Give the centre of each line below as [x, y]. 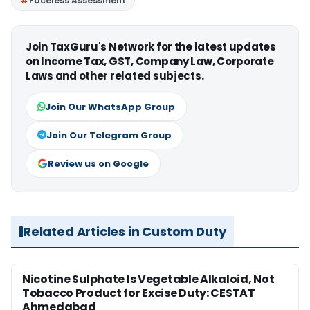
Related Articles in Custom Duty [125, 232]
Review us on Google [98, 164]
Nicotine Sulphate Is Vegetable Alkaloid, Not [148, 280]
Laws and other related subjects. [115, 76]
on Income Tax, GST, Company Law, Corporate [150, 62]
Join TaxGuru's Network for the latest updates [151, 47]
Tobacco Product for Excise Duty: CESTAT [139, 293]
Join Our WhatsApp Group [110, 107]
